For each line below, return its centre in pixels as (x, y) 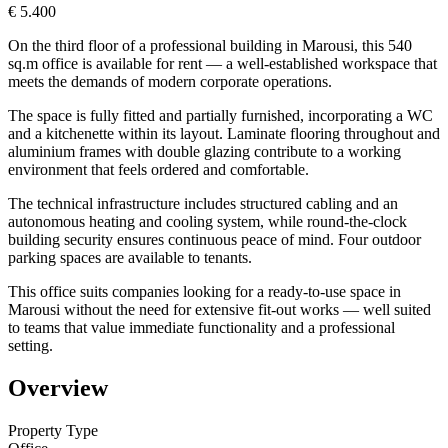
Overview (58, 387)
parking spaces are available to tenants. (130, 257)
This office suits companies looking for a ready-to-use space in (204, 291)
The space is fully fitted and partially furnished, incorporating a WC (220, 115)
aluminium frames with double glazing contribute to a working (204, 151)
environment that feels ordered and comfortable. (158, 169)
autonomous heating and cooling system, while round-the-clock (207, 221)
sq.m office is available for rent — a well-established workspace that (222, 63)
